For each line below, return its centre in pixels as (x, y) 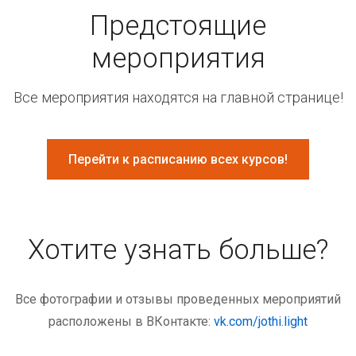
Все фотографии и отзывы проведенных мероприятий (178, 300)
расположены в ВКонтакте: (131, 322)
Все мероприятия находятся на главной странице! (178, 98)
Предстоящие (178, 26)
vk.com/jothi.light (261, 322)
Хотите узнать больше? (178, 250)
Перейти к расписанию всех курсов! (178, 160)
